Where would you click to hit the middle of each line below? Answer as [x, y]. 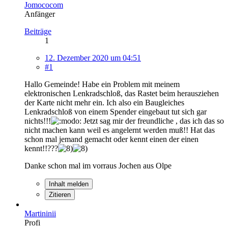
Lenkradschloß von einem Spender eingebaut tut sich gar [116, 111]
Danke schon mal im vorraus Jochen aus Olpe [98, 165]
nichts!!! [38, 121]
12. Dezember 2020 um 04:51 [93, 58]
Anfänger [40, 14]
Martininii [40, 213]
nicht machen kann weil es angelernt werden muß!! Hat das [120, 130]
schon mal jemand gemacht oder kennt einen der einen [111, 139]
